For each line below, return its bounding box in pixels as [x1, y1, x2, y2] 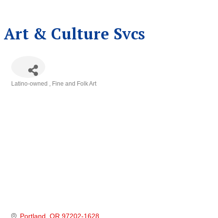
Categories [11, 85, 52, 96]
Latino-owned [11, 80, 49, 88]
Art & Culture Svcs [4, 23, 145, 44]
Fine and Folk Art [52, 80, 96, 88]
